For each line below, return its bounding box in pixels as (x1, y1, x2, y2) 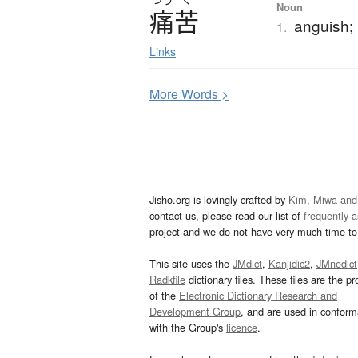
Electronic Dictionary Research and (179, 288, 337, 304)
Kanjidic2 (268, 256, 310, 272)
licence (226, 320, 257, 336)
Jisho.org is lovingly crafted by (149, 192, 288, 208)
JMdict (233, 256, 262, 272)
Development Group (149, 304, 241, 320)
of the (149, 288, 179, 304)
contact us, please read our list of (149, 208, 304, 224)
